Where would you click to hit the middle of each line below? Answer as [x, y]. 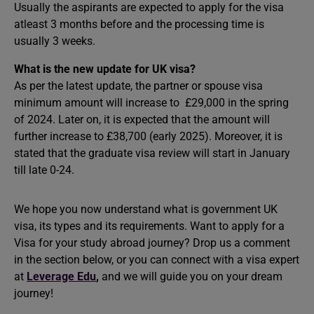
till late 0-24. [46, 170]
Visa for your [46, 243]
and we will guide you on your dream [192, 276]
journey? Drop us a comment [219, 243]
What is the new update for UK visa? [105, 69]
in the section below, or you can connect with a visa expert [157, 259]
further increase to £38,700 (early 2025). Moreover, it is [148, 136]
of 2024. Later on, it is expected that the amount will [142, 119]
